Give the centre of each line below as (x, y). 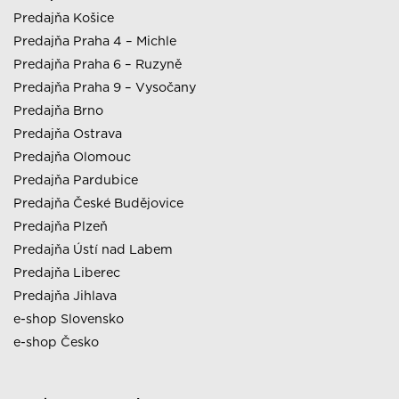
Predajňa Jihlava (65, 295)
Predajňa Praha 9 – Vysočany (105, 86)
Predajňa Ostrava (68, 133)
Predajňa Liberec (67, 272)
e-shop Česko (56, 341)
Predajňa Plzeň (61, 225)
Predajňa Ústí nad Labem (93, 248)
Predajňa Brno (58, 110)
